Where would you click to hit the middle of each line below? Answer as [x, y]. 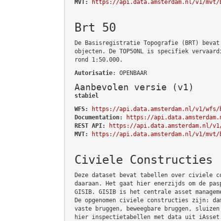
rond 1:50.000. [99, 59]
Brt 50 [95, 27]
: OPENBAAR [130, 73]
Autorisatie [93, 73]
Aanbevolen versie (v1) [134, 87]
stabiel [87, 95]
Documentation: [99, 117]
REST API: [90, 126]
